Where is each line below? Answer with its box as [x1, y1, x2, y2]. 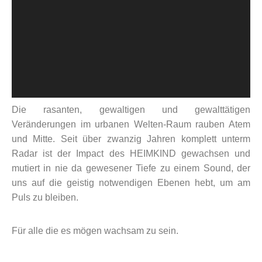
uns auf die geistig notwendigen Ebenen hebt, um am [12, 178, 250, 188]
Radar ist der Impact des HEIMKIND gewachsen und [12, 149, 250, 159]
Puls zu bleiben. [12, 192, 78, 203]
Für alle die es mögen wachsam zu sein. [12, 226, 178, 236]
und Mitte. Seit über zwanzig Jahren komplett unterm [12, 134, 250, 144]
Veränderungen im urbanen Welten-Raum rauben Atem [12, 119, 250, 130]
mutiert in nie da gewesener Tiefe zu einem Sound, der [12, 163, 250, 174]
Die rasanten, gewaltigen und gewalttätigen [12, 105, 250, 115]
